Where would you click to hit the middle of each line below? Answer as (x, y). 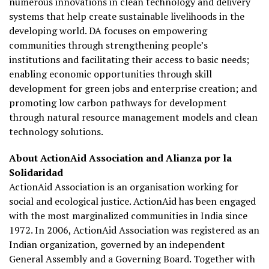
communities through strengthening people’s (108, 45)
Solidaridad (36, 173)
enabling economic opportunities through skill (110, 74)
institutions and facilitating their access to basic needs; (129, 60)
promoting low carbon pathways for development (118, 103)
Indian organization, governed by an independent (117, 245)
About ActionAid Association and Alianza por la (120, 158)
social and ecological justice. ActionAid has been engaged (132, 201)
